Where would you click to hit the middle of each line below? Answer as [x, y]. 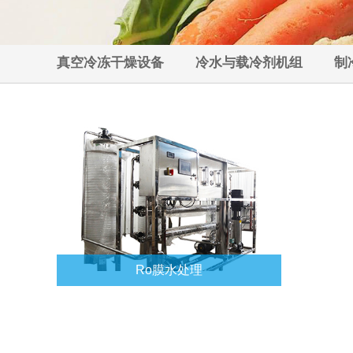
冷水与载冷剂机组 [249, 63]
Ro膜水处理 [169, 270]
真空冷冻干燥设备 [110, 63]
